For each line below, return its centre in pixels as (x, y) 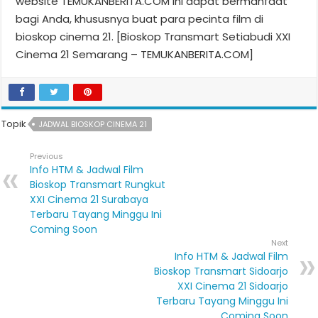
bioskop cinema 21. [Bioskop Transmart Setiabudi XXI (153, 36)
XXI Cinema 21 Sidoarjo (232, 286)
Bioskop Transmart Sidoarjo (221, 271)
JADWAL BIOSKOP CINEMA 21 (93, 124)
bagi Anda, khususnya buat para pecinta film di (140, 18)
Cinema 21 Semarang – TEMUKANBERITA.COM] (135, 54)
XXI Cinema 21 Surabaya (89, 199)
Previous (47, 156)
